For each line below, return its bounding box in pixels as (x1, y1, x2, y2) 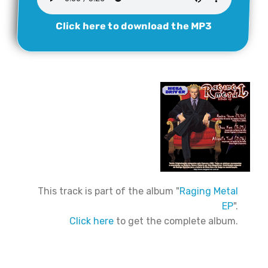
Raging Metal (179, 185, 238, 197)
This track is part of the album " (38, 185, 179, 197)
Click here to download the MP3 (55, 20, 212, 32)
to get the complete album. (114, 215, 238, 227)
